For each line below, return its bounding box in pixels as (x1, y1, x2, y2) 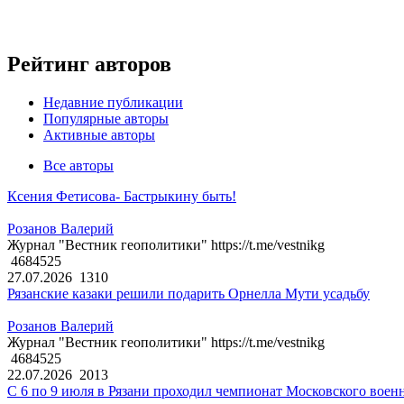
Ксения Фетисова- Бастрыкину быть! (7, 188, 236, 205)
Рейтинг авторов (7, 52, 171, 77)
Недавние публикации (43, 95, 183, 111)
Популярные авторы (43, 111, 169, 127)
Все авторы (43, 158, 114, 174)
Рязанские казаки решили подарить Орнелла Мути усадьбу (7, 286, 370, 302)
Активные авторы (43, 127, 155, 143)
